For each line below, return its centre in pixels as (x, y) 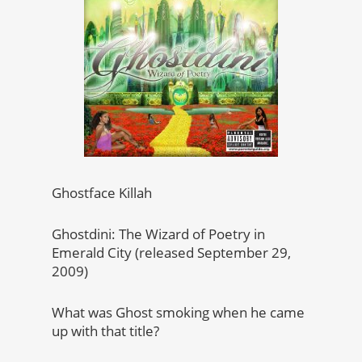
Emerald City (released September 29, (171, 253)
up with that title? (105, 331)
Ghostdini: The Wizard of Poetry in (158, 234)
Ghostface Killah (102, 193)
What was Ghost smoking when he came (178, 312)
